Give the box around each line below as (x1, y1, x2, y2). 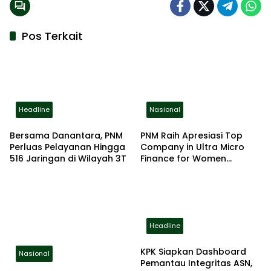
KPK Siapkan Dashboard (140, 246, 246, 258)
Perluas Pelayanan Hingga (10, 141, 125, 154)
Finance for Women (140, 152, 226, 165)
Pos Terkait (22, 28, 83, 44)
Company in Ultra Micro (140, 141, 244, 154)
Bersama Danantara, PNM (10, 129, 123, 142)
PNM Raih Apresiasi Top (140, 129, 243, 142)
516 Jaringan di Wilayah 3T (10, 152, 126, 165)
